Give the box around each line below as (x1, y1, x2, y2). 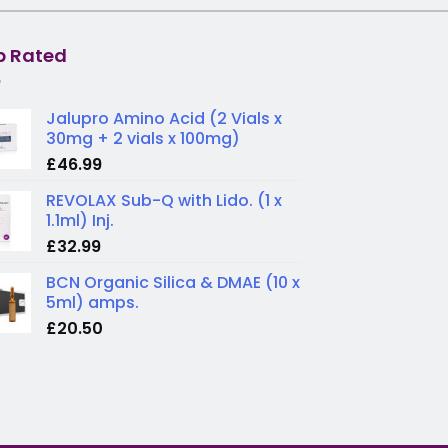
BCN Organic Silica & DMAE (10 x (46, 270, 300, 294)
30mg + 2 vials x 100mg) (46, 126, 240, 150)
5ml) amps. (46, 290, 139, 314)
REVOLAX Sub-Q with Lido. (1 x (46, 188, 282, 212)
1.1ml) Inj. (46, 208, 114, 232)
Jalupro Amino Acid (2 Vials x (46, 106, 282, 130)
